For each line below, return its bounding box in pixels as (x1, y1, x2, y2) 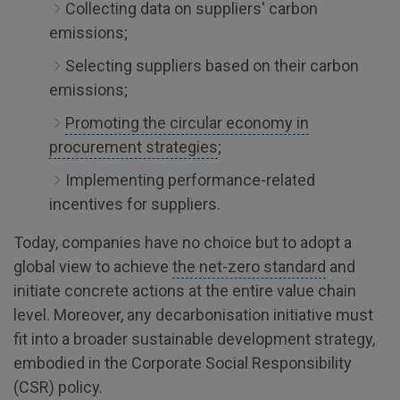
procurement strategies (49, 137, 218, 156)
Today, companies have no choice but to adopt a (13, 233, 352, 252)
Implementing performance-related (65, 171, 315, 189)
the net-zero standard (172, 257, 326, 276)
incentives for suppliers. (49, 195, 221, 213)
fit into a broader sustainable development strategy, (13, 329, 375, 348)
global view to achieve (13, 257, 172, 276)
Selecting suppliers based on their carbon (65, 56, 359, 75)
